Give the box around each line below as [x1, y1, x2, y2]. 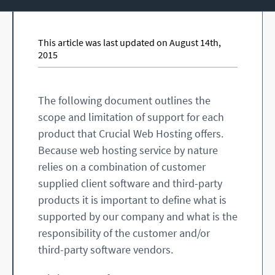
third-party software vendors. [38, 242, 173, 257]
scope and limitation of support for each [38, 110, 224, 125]
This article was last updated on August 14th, [38, 36, 221, 49]
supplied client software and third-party [38, 176, 222, 191]
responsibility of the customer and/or [38, 226, 210, 241]
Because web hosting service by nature [38, 143, 218, 158]
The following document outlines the [38, 93, 211, 108]
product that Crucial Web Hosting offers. [38, 126, 223, 141]
